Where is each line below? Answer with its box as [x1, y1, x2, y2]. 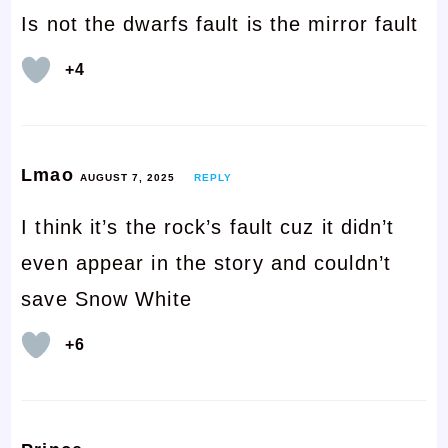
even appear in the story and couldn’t [21, 251, 391, 274]
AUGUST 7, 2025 [79, 171, 175, 183]
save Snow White [21, 287, 192, 310]
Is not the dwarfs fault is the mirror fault [21, 12, 419, 35]
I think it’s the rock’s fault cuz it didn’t [21, 215, 395, 238]
